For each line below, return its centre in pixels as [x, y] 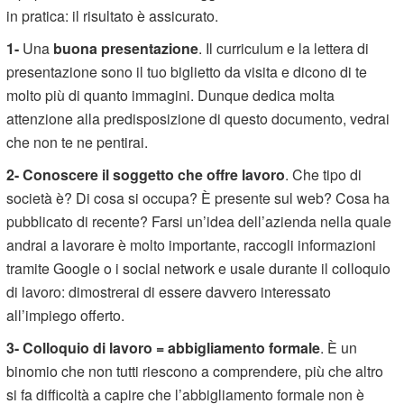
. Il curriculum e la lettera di [284, 48]
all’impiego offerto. [66, 315]
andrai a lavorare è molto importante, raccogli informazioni [192, 244]
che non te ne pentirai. [78, 142]
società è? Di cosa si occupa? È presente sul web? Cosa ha [198, 197]
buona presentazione [126, 48]
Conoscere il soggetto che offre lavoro [154, 174]
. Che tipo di [324, 174]
